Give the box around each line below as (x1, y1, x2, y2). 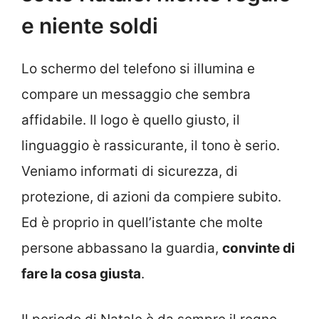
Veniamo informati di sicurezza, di (21, 162, 238, 179)
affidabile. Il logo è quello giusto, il (21, 111, 240, 128)
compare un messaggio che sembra (21, 85, 251, 103)
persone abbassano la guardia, (21, 239, 222, 256)
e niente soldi (21, 12, 158, 38)
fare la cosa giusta (21, 265, 141, 282)
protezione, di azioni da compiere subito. (21, 188, 281, 205)
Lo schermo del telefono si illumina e (21, 60, 255, 77)
